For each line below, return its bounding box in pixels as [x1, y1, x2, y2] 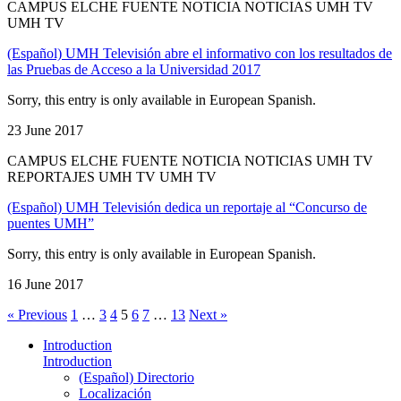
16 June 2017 [7, 276, 83, 292]
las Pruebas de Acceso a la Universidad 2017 [7, 61, 260, 77]
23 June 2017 [7, 122, 83, 138]
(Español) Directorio [79, 369, 194, 385]
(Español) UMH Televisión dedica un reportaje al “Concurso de [7, 199, 367, 215]
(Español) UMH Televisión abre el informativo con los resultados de [7, 45, 392, 61]
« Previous [7, 306, 67, 322]
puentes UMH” [7, 215, 94, 231]
